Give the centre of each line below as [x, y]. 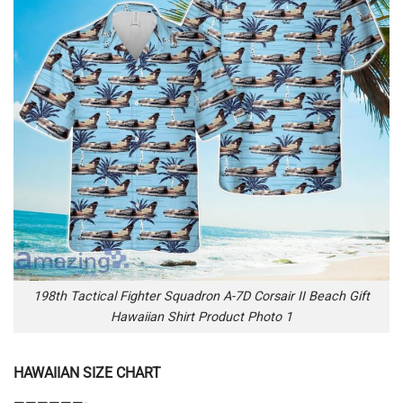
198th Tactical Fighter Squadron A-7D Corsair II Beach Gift [201, 296]
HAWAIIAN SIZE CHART [87, 372]
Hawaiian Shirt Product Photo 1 [201, 317]
